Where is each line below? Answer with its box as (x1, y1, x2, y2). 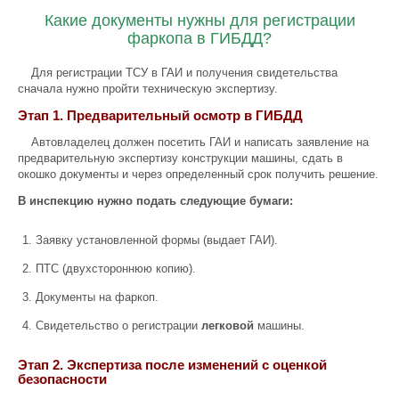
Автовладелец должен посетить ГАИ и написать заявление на (31, 135, 369, 149)
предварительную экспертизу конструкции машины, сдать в (18, 151, 343, 165)
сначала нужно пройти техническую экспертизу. (18, 82, 278, 95)
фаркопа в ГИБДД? (127, 29, 272, 47)
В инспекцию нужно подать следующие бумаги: (18, 194, 293, 208)
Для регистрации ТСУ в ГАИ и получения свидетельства (31, 66, 338, 79)
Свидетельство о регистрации (36, 319, 198, 332)
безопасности (18, 371, 107, 387)
